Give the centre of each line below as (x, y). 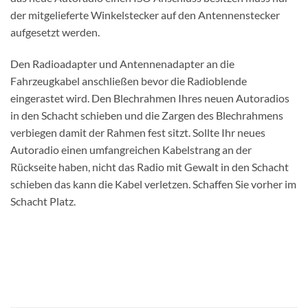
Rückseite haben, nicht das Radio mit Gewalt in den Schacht (150, 166)
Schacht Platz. (43, 201)
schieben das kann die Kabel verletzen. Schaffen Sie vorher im (153, 184)
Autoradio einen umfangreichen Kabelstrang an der (131, 149)
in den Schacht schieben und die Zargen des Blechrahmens (147, 115)
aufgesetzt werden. (55, 32)
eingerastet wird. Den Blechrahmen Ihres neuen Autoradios (150, 98)
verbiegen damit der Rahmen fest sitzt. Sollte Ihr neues (138, 132)
